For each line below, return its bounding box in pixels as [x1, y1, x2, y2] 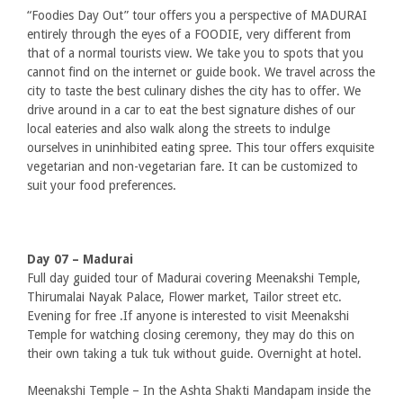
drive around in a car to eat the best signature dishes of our [27, 103, 355, 117]
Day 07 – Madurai [27, 252, 133, 266]
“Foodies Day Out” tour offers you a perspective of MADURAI [27, 8, 367, 22]
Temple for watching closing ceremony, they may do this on [27, 327, 354, 342]
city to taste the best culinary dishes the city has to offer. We [27, 84, 361, 98]
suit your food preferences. [27, 178, 176, 193]
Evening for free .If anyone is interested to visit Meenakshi [27, 309, 349, 323]
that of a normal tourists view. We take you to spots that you [27, 46, 363, 60]
